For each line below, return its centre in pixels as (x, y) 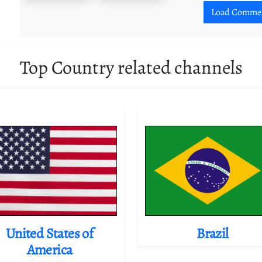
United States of (49, 234)
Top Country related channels (131, 68)
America (49, 250)
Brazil (213, 234)
